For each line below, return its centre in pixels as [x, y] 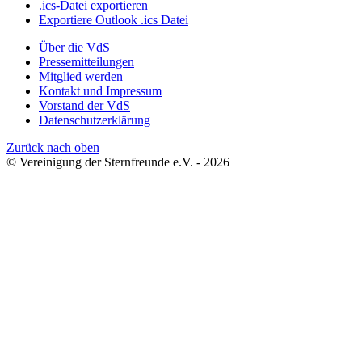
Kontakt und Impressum [100, 91]
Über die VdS [74, 48]
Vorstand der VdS [84, 106]
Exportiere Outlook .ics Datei [114, 20]
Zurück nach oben [53, 148]
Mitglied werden [81, 77]
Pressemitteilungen [86, 62]
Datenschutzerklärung [95, 120]
